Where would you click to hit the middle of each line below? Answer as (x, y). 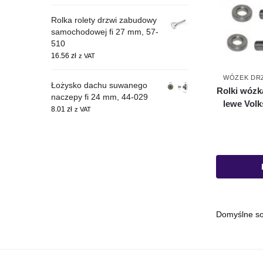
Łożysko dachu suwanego (99, 85)
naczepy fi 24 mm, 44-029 (100, 97)
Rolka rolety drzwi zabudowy (104, 20)
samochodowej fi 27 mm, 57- (105, 32)
